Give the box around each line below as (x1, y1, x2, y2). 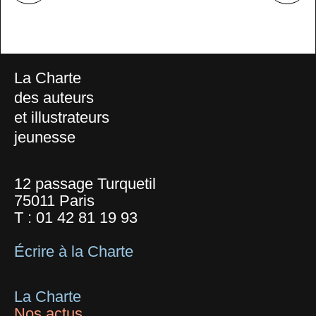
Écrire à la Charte (14, 243, 133, 261)
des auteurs (14, 89, 94, 107)
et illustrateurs (14, 109, 109, 127)
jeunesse (14, 128, 75, 147)
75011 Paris (14, 192, 95, 210)
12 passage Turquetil (14, 175, 156, 193)
